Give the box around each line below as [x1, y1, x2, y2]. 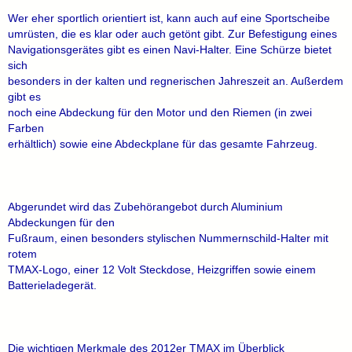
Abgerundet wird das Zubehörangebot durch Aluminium [8, 200, 283, 213]
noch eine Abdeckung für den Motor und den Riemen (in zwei [8, 106, 312, 119]
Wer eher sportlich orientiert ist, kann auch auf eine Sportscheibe [8, 12, 330, 24]
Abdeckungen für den [8, 216, 115, 229]
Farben [8, 122, 44, 134]
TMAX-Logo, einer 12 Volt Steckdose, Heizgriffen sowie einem [8, 263, 316, 276]
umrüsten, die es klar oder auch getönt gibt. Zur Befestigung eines [8, 27, 337, 40]
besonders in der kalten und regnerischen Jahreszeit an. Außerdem [8, 75, 343, 87]
